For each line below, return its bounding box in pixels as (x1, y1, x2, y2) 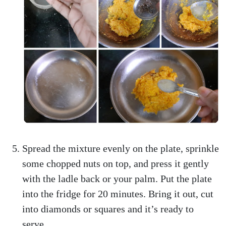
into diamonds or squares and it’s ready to (22, 203, 194, 214)
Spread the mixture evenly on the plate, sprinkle (22, 143, 219, 154)
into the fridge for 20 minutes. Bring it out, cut (22, 188, 213, 199)
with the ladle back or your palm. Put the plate (22, 173, 212, 184)
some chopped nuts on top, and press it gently (22, 158, 209, 169)
